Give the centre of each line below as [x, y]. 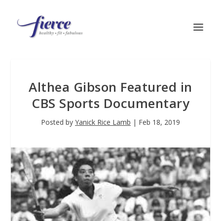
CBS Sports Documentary [110, 103]
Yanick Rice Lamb [103, 122]
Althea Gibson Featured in [110, 87]
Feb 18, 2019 [159, 122]
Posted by [58, 122]
